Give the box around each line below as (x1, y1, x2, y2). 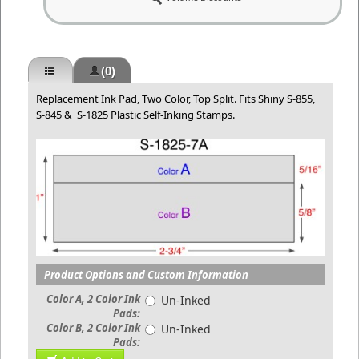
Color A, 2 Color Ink (46, 292, 140, 307)
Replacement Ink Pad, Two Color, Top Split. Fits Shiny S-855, (36, 91, 315, 106)
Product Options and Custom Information (44, 268, 248, 283)
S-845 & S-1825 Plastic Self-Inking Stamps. (36, 107, 235, 122)
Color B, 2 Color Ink (46, 321, 140, 336)
